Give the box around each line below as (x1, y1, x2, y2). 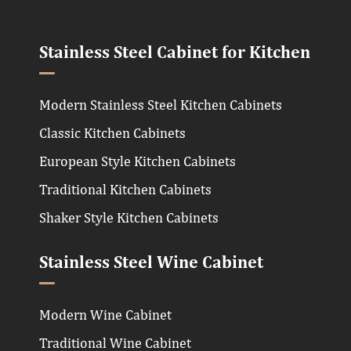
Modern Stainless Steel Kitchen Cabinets (39, 96, 282, 113)
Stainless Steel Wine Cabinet (39, 254, 263, 272)
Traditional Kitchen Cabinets (39, 180, 212, 197)
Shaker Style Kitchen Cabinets (39, 208, 219, 226)
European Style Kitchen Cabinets (39, 152, 236, 169)
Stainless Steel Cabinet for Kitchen (39, 44, 310, 62)
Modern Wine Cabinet (39, 306, 172, 323)
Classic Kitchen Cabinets (39, 124, 186, 141)
